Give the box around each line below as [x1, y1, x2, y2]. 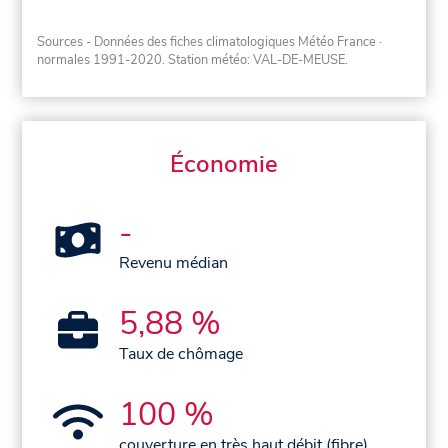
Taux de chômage [119, 342, 244, 365]
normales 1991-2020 [37, 50, 163, 69]
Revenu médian [119, 251, 229, 274]
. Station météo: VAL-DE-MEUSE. [162, 50, 349, 69]
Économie [170, 147, 278, 180]
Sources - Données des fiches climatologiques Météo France [37, 32, 377, 51]
